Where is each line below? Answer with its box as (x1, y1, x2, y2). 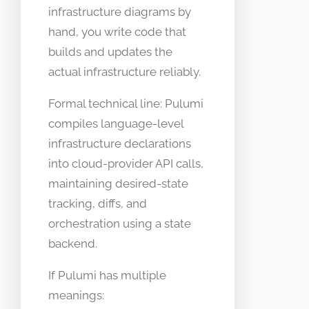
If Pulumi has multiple (48, 268, 166, 283)
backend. (48, 237, 97, 251)
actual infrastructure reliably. (48, 65, 201, 79)
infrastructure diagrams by (48, 5, 191, 19)
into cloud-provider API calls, (48, 157, 203, 171)
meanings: (48, 288, 104, 303)
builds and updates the (48, 45, 172, 59)
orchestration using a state (48, 217, 191, 231)
